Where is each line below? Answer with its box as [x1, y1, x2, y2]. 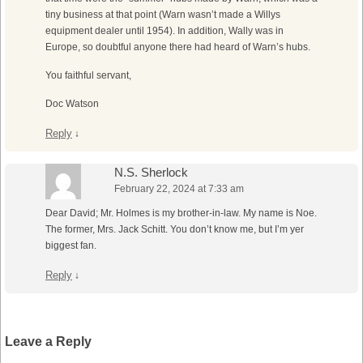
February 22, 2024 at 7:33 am [114, 183, 244, 195]
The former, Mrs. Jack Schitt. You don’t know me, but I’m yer [45, 224, 304, 236]
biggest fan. [45, 240, 96, 252]
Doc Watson [45, 98, 99, 110]
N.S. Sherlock [114, 165, 188, 180]
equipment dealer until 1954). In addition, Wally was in [45, 25, 284, 37]
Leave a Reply [5, 335, 92, 349]
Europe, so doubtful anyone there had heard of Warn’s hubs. [45, 41, 310, 53]
